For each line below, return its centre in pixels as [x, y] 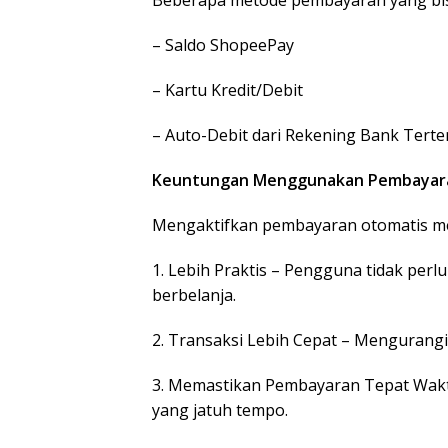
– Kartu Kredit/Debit [227, 90]
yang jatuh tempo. [220, 410]
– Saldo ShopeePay [223, 45]
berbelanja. [194, 295]
